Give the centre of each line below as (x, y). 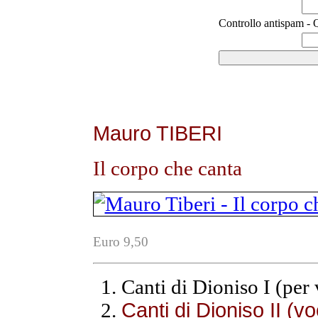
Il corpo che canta (167, 168)
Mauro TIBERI (157, 133)
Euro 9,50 (120, 241)
